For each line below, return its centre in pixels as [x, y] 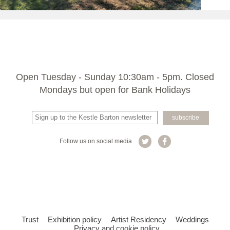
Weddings [192, 220]
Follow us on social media [96, 141]
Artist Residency [138, 220]
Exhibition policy [74, 220]
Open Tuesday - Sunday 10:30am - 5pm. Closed [115, 77]
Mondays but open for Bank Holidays [115, 90]
